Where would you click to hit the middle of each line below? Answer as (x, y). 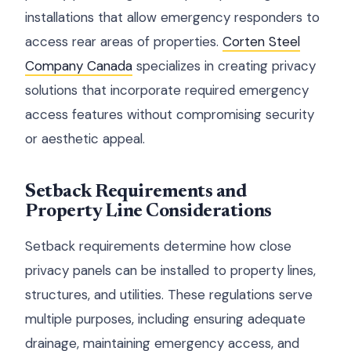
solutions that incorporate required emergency (167, 90)
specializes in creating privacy (224, 66)
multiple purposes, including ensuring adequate (165, 319)
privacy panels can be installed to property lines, (170, 270)
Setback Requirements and (136, 192)
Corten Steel (261, 42)
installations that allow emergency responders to (172, 17)
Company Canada (79, 66)
